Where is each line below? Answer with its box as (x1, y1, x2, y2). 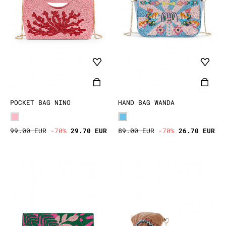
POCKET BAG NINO (10, 97, 71, 107)
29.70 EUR (71, 126, 107, 135)
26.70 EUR (179, 126, 215, 135)
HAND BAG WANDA (118, 97, 175, 107)
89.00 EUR (118, 126, 154, 135)
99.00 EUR (10, 126, 46, 135)
